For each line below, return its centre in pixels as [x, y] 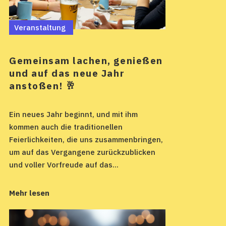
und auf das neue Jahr [67, 73]
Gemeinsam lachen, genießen [86, 60]
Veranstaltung [40, 27]
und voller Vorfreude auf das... [64, 164]
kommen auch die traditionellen [66, 127]
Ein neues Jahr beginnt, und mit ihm [73, 114]
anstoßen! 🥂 [43, 86]
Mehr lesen [29, 193]
